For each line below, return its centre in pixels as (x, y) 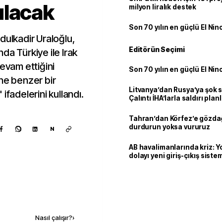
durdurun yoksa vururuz (170, 127)
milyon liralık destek (163, 7)
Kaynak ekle (45, 196)
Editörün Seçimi (157, 49)
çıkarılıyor (146, 164)
